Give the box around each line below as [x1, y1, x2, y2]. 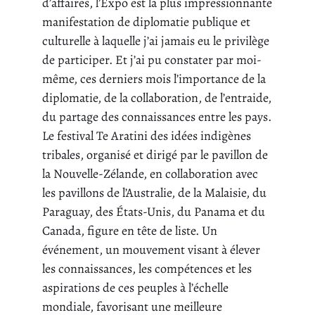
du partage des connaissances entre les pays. [42, 108, 271, 126]
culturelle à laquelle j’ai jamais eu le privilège [42, 32, 269, 50]
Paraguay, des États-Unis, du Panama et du [42, 203, 265, 221]
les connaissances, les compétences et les [42, 260, 252, 278]
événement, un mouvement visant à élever [42, 241, 260, 259]
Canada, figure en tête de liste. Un [42, 222, 217, 240]
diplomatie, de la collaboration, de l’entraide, [42, 89, 271, 107]
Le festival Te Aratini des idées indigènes [42, 127, 251, 145]
